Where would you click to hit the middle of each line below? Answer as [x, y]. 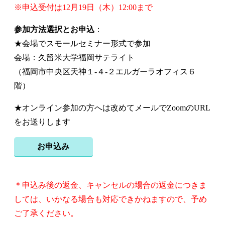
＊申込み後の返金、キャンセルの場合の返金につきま [110, 185]
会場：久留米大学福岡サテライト [74, 58]
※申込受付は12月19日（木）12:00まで [83, 7]
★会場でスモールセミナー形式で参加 [82, 43]
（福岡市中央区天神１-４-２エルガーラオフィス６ [105, 72]
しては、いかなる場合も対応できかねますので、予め [110, 199]
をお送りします [42, 122]
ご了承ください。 [46, 213]
